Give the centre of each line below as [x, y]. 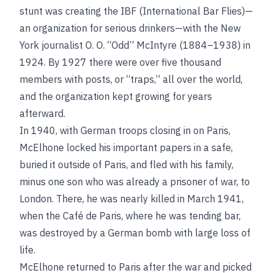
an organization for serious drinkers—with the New [130, 28]
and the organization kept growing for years [116, 96]
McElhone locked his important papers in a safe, [126, 147]
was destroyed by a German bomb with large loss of [135, 233]
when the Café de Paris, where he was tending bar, [130, 216]
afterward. [42, 113]
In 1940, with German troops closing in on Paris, [125, 130]
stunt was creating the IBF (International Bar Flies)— [136, 11]
